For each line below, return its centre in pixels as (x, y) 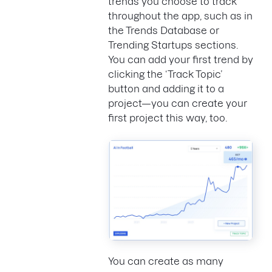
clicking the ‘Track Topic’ (165, 74)
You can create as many (166, 261)
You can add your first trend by (181, 59)
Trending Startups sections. (173, 45)
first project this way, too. (168, 118)
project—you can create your (178, 103)
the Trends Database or (164, 30)
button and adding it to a (166, 89)
